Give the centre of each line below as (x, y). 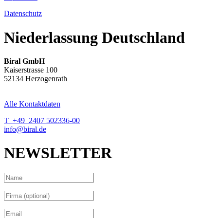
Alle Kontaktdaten (32, 104)
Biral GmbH (24, 61)
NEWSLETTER (58, 153)
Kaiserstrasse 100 (31, 70)
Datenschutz (23, 14)
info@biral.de (25, 129)
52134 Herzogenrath (36, 79)
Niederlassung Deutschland (94, 37)
